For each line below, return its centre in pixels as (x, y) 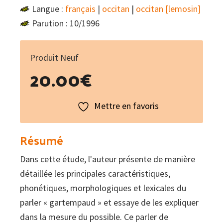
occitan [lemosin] (168, 8)
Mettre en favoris (126, 106)
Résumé (42, 140)
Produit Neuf (54, 57)
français (80, 8)
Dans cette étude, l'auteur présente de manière (108, 159)
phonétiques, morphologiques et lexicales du (103, 188)
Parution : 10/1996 (66, 23)
